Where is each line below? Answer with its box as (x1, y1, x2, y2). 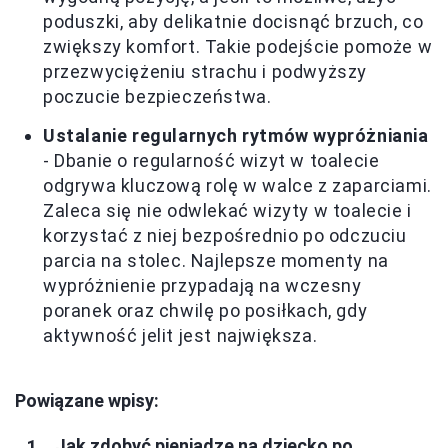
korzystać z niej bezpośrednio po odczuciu (43, 225, 407, 247)
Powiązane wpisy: (15, 390, 159, 412)
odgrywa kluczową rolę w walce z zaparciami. (43, 175, 432, 197)
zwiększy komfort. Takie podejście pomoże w (43, 36, 433, 58)
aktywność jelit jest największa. (43, 325, 318, 347)
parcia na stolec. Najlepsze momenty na (43, 250, 389, 272)
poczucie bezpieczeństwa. (43, 86, 272, 108)
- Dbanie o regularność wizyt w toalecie (43, 150, 380, 172)
